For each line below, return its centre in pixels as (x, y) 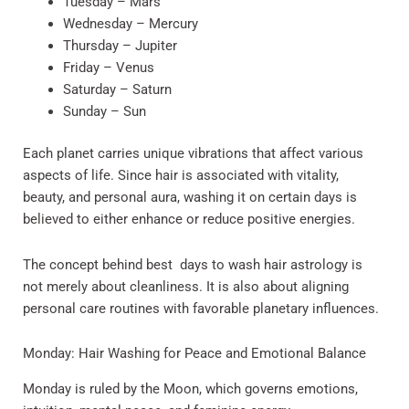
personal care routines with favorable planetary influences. (201, 308)
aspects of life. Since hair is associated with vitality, (181, 176)
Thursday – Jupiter (120, 46)
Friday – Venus (108, 68)
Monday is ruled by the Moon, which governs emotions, (190, 388)
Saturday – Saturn (117, 90)
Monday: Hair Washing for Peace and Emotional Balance (194, 354)
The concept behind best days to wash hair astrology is (193, 264)
